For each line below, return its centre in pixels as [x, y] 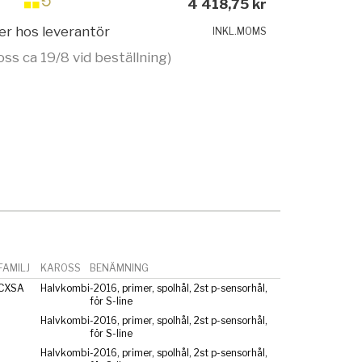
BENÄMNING [119, 267]
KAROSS [60, 267]
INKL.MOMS [240, 32]
